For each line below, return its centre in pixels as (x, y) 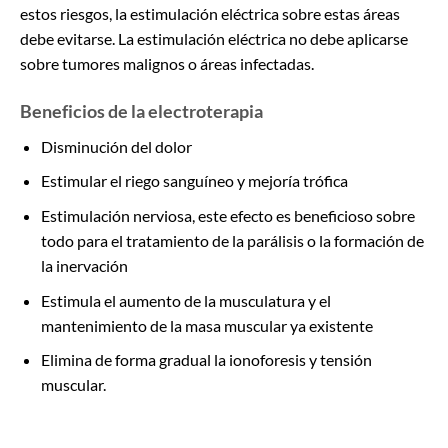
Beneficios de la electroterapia (141, 110)
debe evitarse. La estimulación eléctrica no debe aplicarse (214, 38)
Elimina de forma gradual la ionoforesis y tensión (206, 360)
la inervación (84, 265)
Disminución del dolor (116, 146)
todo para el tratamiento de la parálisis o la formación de (232, 240)
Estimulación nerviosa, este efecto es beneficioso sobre (227, 215)
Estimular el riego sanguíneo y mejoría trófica (194, 181)
